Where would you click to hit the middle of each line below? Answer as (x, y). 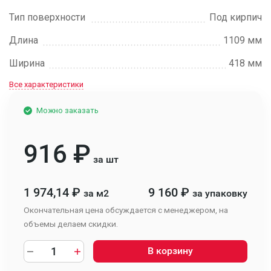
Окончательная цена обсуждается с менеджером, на (126, 210)
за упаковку (220, 193)
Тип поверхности (47, 17)
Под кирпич (236, 17)
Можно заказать (67, 110)
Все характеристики (46, 84)
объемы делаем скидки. (71, 224)
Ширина (27, 63)
